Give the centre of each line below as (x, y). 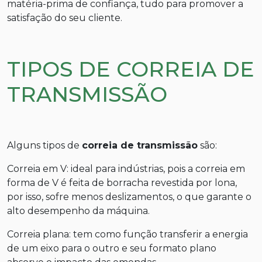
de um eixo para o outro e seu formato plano (112, 248)
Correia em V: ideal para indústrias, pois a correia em (126, 168)
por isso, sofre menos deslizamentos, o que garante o (129, 196)
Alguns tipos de (44, 145)
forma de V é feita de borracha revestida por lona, (122, 182)
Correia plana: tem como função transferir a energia (127, 234)
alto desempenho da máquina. (78, 211)
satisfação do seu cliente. (65, 18)
